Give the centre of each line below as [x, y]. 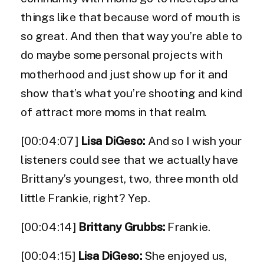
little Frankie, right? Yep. [87, 198]
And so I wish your [194, 141]
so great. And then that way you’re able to [132, 37]
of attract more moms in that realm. [114, 112]
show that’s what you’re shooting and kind [132, 93]
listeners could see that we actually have [130, 160]
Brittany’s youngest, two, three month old [130, 179]
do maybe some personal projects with [122, 55]
